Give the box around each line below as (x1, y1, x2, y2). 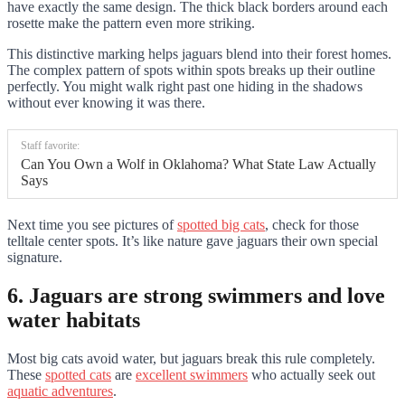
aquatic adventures (7, 382, 113, 399)
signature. (7, 249, 62, 265)
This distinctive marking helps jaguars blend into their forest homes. (7, 45, 391, 61)
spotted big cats (177, 216, 265, 232)
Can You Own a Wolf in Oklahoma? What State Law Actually (21, 155, 376, 172)
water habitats (7, 307, 140, 332)
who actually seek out (248, 366, 375, 382)
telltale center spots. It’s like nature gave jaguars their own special (7, 232, 378, 249)
